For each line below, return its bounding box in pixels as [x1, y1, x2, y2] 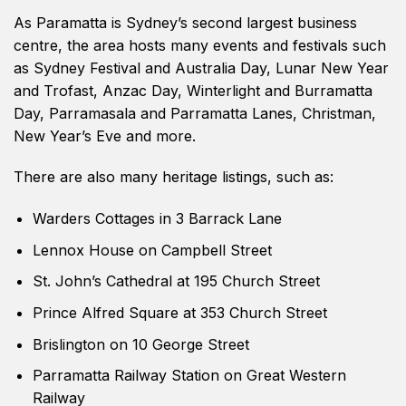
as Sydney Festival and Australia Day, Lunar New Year [14, 58, 389, 77]
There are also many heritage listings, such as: [14, 168, 333, 187]
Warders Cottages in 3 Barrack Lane [32, 209, 282, 228]
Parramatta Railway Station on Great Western [32, 366, 346, 385]
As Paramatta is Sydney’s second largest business [14, 13, 357, 32]
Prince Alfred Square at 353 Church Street [32, 303, 327, 322]
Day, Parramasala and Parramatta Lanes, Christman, [14, 103, 376, 122]
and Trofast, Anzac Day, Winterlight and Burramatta [14, 81, 372, 100]
